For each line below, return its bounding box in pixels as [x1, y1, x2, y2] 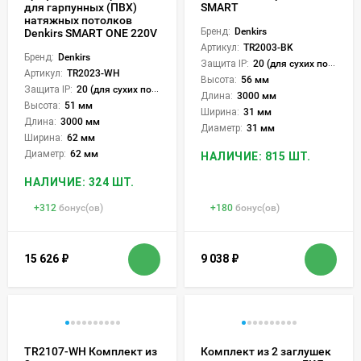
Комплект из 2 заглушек [201, 344, 331, 358]
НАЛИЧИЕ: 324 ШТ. [24, 175, 134, 189]
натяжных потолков [24, 13, 132, 27]
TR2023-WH [67, 67, 120, 79]
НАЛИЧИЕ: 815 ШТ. [201, 149, 310, 163]
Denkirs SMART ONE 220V [24, 26, 157, 39]
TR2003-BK [243, 41, 293, 53]
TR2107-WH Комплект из [24, 344, 157, 358]
